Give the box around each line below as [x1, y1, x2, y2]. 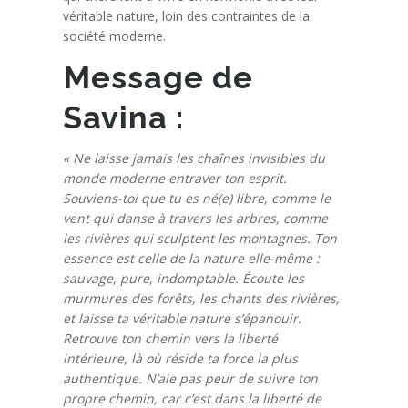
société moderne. [63, 26, 167, 45]
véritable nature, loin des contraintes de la [63, 6, 311, 25]
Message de [63, 58, 254, 96]
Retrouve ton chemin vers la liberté [63, 329, 279, 347]
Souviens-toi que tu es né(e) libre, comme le [63, 189, 331, 207]
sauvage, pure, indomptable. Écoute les [63, 269, 305, 287]
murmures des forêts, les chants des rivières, [63, 289, 341, 307]
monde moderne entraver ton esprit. [63, 168, 288, 187]
